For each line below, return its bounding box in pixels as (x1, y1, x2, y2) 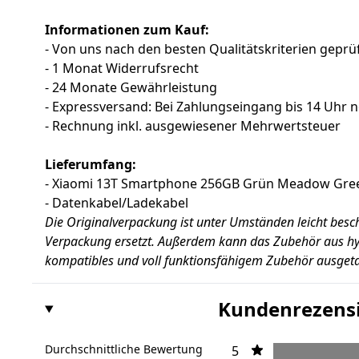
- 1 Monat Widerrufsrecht (45, 59, 199, 78)
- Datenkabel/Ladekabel (45, 194, 188, 212)
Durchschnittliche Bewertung (45, 341, 203, 357)
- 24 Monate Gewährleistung (45, 79, 217, 97)
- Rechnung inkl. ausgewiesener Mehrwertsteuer (45, 117, 341, 135)
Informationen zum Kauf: (45, 21, 209, 39)
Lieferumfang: (45, 155, 136, 174)
